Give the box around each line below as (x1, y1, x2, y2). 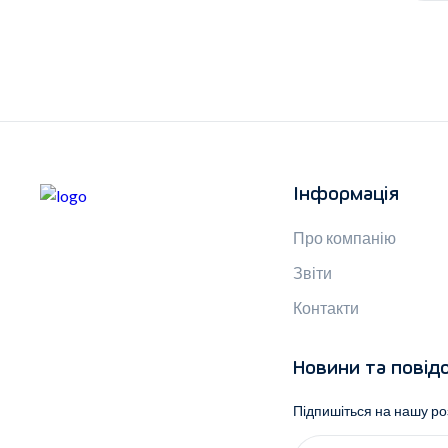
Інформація (292, 185, 399, 206)
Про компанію (292, 228, 396, 248)
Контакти (292, 298, 359, 318)
